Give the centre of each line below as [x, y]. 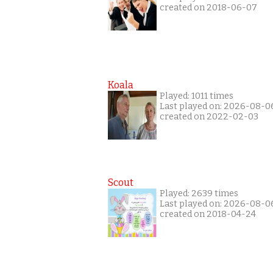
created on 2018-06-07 [208, 8]
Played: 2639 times [199, 193]
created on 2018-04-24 [208, 214]
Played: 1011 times [197, 96]
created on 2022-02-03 [209, 117]
